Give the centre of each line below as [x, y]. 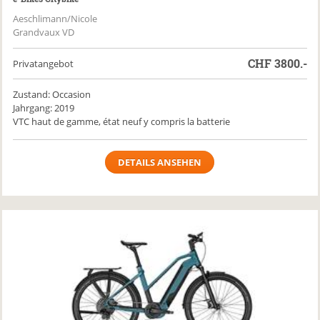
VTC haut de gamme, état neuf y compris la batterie [122, 121]
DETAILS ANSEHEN [160, 162]
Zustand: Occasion [52, 94]
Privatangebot [44, 64]
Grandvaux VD [44, 32]
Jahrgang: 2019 [44, 108]
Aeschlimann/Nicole [55, 19]
